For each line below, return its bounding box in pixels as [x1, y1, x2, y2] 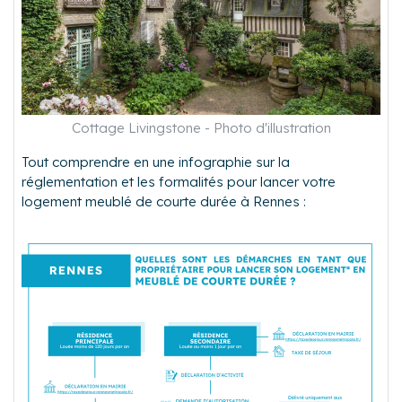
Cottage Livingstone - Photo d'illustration [71, 119, 331, 137]
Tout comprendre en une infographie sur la [22, 153, 290, 171]
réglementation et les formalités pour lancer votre [22, 173, 336, 191]
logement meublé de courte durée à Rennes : [22, 193, 306, 211]
